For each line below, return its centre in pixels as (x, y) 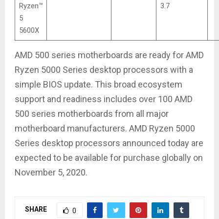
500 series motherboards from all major (92, 113)
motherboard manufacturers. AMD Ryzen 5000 (105, 128)
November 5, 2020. (51, 172)
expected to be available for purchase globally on (109, 157)
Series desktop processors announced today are (109, 143)
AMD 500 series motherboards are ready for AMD (109, 55)
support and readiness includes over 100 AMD (104, 99)
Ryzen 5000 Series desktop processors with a (104, 69)
